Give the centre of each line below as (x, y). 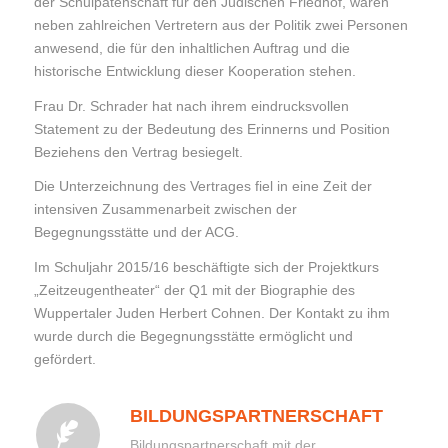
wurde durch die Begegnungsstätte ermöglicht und (193, 336)
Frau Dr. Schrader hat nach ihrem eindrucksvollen (191, 105)
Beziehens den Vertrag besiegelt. (138, 151)
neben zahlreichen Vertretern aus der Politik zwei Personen (220, 24)
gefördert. (64, 359)
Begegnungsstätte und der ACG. (136, 232)
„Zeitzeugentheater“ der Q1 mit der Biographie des (194, 290)
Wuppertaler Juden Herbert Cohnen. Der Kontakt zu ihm (211, 313)
